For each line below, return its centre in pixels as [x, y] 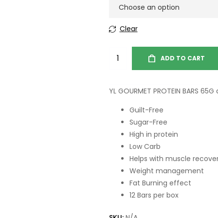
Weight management [167, 171]
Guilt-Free [146, 110]
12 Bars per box [154, 195]
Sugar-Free [148, 122]
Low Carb [145, 147]
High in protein [154, 135]
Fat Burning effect [160, 183]
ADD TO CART [183, 58]
